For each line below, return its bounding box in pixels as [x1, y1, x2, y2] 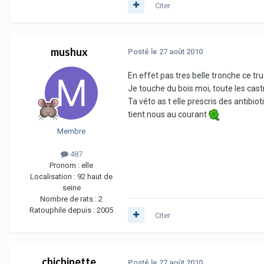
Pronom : [49, 160, 81, 170]
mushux [50, 45, 88, 58]
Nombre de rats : [40, 194, 98, 203]
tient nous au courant [128, 110, 209, 120]
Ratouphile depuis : [29, 205, 97, 214]
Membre [57, 126, 85, 136]
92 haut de [77, 171, 113, 181]
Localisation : [30, 171, 77, 181]
